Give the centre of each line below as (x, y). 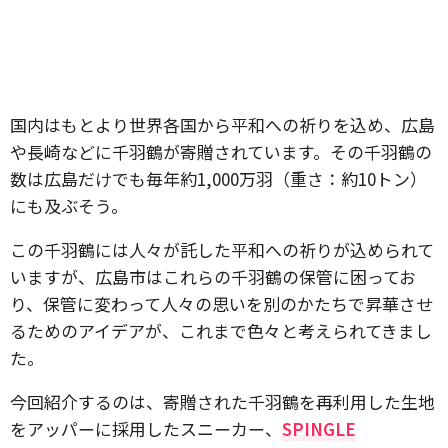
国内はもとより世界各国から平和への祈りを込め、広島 (222, 124)
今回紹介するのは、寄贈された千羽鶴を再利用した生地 (222, 401)
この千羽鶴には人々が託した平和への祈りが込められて (222, 249)
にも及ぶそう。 (69, 205)
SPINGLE (319, 428)
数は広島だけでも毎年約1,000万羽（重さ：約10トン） (218, 178)
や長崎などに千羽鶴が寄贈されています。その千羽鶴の (221, 151)
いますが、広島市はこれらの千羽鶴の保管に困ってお (213, 276)
